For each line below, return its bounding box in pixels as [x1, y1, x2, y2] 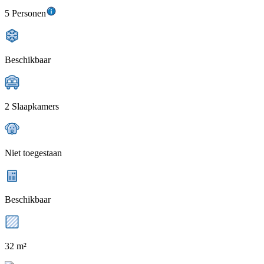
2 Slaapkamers [5, 101, 59, 112]
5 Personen [5, 8, 46, 19]
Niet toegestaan [5, 148, 62, 159]
